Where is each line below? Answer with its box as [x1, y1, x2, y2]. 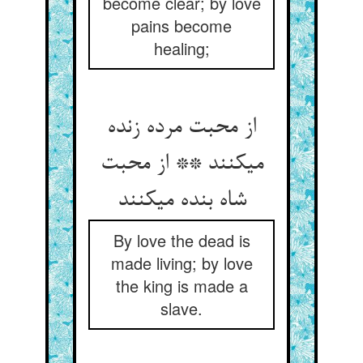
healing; [153, 36, 210, 60]
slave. [160, 297, 203, 320]
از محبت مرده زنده [107, 115, 256, 141]
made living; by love [110, 251, 253, 275]
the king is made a [115, 274, 248, 297]
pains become [131, 14, 232, 37]
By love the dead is [113, 228, 250, 252]
